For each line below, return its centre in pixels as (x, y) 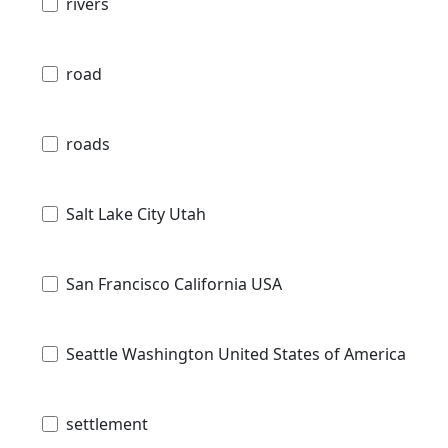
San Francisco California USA (174, 284)
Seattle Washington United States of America (236, 354)
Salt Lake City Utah (136, 214)
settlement (107, 424)
